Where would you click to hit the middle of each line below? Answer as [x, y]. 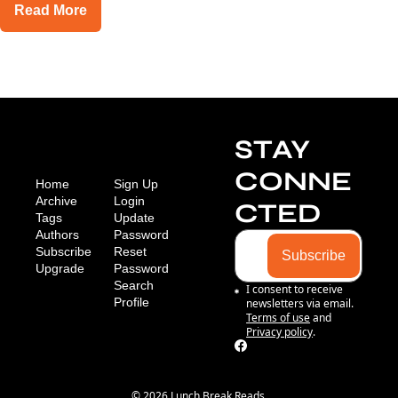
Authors [57, 235]
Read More [51, 10]
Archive [56, 201]
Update [134, 218]
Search [134, 285]
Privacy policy [280, 332]
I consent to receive [295, 289]
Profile [131, 302]
